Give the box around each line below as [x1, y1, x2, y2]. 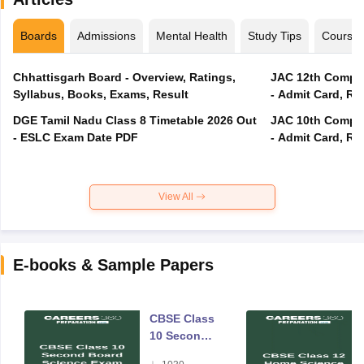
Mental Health [155, 28, 227, 42]
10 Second [149, 328, 208, 342]
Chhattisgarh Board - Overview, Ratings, [12, 70, 236, 84]
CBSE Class [149, 311, 214, 325]
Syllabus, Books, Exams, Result [12, 87, 188, 101]
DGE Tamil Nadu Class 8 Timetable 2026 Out [12, 113, 257, 127]
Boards [19, 28, 57, 42]
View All [158, 190, 196, 202]
